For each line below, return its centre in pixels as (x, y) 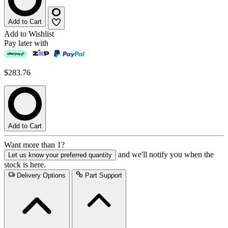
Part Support (103, 176)
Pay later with (26, 43)
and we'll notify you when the (166, 155)
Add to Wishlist (29, 34)
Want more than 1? (34, 145)
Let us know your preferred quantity (60, 155)
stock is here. (25, 165)
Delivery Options (41, 176)
